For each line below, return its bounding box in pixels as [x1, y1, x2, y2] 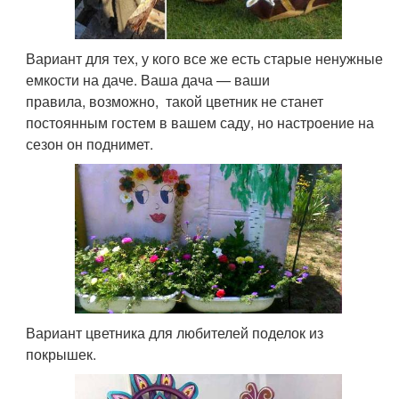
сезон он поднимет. [26, 133, 154, 154]
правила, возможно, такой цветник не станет [26, 90, 324, 111]
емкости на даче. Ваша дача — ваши [26, 69, 271, 90]
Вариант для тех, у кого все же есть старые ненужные [26, 47, 384, 69]
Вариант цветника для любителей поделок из [26, 322, 324, 344]
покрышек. [26, 344, 97, 365]
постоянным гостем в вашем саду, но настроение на [26, 111, 375, 133]
